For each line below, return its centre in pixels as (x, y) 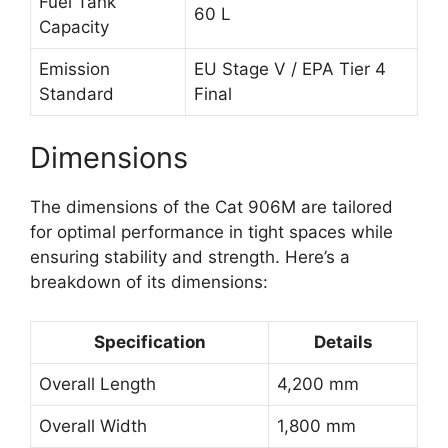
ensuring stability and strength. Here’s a (190, 257)
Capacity (74, 26)
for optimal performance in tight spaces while (211, 232)
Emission (74, 68)
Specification (149, 341)
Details (343, 341)
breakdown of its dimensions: (149, 282)
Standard (76, 93)
